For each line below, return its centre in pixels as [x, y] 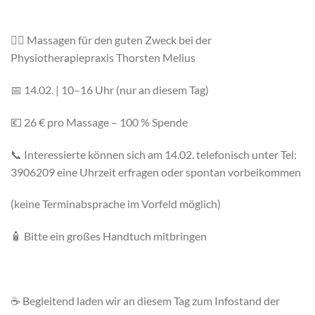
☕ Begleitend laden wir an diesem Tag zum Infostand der [145, 300]
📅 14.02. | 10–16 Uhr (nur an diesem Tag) [110, 90]
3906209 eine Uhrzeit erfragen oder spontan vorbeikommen [156, 172]
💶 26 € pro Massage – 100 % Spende [99, 122]
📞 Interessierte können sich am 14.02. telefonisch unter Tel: [154, 154]
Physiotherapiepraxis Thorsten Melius [103, 58]
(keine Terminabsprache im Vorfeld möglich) [116, 204]
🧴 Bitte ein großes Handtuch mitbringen [109, 236]
